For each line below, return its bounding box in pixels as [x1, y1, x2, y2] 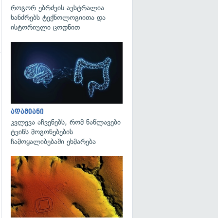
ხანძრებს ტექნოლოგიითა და [11, 13, 106, 22]
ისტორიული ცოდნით [11, 23, 80, 32]
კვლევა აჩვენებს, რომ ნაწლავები [11, 117, 121, 127]
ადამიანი [11, 108, 44, 115]
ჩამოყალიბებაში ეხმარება [11, 137, 96, 146]
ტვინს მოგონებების [11, 127, 73, 136]
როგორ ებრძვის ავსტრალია [11, 3, 104, 12]
